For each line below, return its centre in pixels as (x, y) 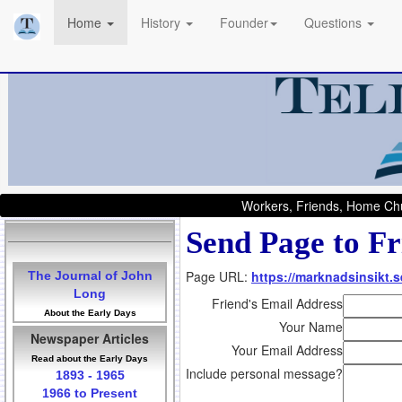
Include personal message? (264, 374)
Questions (335, 22)
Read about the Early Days (90, 359)
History (162, 22)
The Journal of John (90, 276)
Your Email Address (287, 350)
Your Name (311, 327)
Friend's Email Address (277, 304)
